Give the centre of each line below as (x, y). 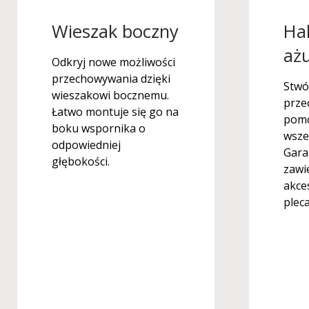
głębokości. (81, 161)
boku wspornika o (99, 128)
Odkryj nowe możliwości (113, 62)
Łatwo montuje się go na (115, 112)
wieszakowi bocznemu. (110, 95)
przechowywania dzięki (111, 79)
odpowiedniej (86, 145)
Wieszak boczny (115, 31)
